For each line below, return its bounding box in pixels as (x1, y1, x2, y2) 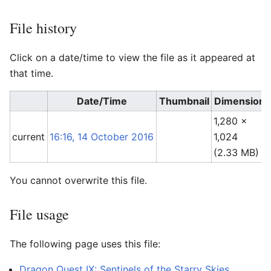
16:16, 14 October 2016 (50, 130, 154, 143)
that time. (10, 67, 53, 79)
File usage (10, 204, 69, 224)
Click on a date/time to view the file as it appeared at (10, 51, 255, 64)
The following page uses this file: (10, 237, 160, 250)
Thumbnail (158, 94, 209, 107)
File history (10, 18, 77, 38)
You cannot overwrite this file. (10, 174, 147, 186)
